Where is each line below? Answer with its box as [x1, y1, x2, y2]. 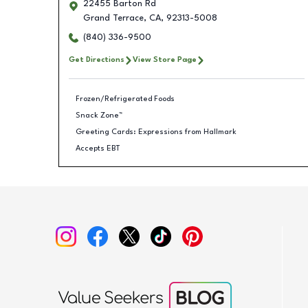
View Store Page [132, 56, 197, 64]
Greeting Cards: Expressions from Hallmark [76, 127, 236, 136]
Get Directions [68, 56, 124, 64]
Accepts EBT [76, 144, 120, 153]
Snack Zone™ [76, 111, 122, 120]
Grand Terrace [82, 14, 144, 23]
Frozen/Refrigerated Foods [76, 94, 175, 103]
